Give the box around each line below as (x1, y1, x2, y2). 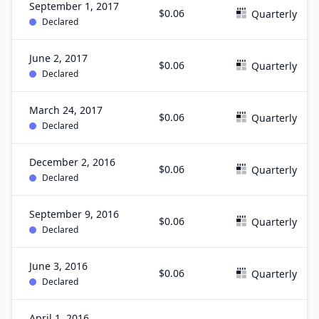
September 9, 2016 (29, 207, 119, 221)
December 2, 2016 (29, 155, 115, 169)
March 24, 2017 (29, 103, 103, 117)
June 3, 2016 (29, 259, 88, 273)
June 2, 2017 (29, 51, 88, 65)
